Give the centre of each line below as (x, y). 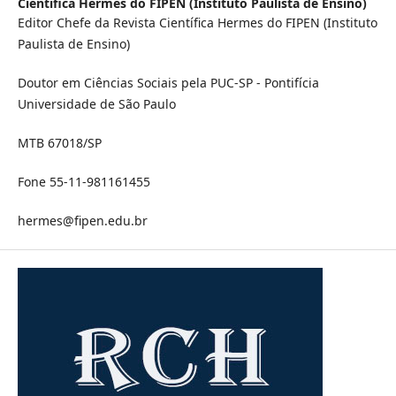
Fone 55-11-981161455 (84, 182)
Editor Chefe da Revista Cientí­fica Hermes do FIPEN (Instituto (197, 23)
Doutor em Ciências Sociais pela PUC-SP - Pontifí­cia (168, 83)
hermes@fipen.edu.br (82, 221)
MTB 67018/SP (59, 143)
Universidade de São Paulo (96, 104)
